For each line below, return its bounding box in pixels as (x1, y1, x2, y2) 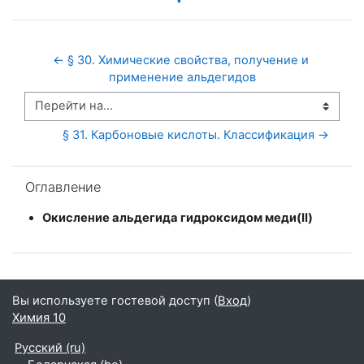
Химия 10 (12, 310, 66, 325)
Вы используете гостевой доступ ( (12, 293, 218, 308)
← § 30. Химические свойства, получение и (52, 52, 309, 67)
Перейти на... (24, 106, 102, 121)
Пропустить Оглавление (11, 165, 155, 180)
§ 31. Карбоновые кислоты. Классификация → (63, 127, 329, 142)
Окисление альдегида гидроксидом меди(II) (41, 210, 313, 225)
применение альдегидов (108, 69, 256, 84)
